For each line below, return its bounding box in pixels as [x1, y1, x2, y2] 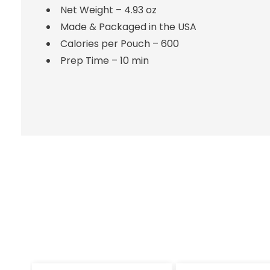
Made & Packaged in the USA [60, 20, 196, 34]
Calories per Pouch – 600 [60, 37, 179, 51]
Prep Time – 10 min [60, 54, 149, 67]
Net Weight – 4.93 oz [60, 3, 157, 17]
